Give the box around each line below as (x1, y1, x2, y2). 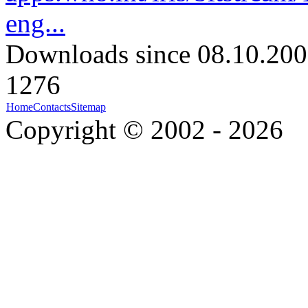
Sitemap (71, 101, 106, 113)
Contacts (33, 101, 71, 113)
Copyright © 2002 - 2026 (5, 115, 283, 145)
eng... (5, 8, 65, 38)
